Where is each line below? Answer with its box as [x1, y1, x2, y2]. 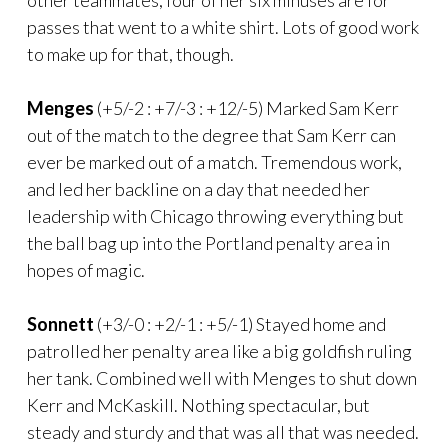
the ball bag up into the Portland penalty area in [27, 231, 390, 254]
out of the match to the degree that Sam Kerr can [27, 123, 396, 146]
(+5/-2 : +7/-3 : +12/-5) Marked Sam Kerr [94, 96, 399, 119]
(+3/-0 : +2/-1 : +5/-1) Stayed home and [94, 312, 386, 335]
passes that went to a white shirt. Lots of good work [27, 15, 419, 38]
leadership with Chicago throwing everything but [27, 204, 404, 227]
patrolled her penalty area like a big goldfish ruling [27, 339, 412, 362]
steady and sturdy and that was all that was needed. [27, 420, 419, 443]
